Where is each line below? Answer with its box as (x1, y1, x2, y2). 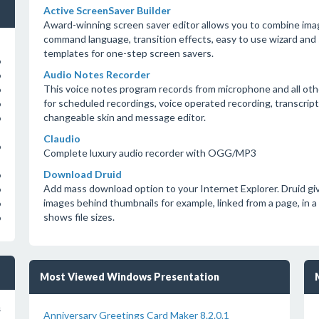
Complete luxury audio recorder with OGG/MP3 (43, 147, 256, 159)
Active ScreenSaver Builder (43, 4, 171, 16)
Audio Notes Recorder (43, 68, 150, 80)
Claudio (43, 132, 80, 145)
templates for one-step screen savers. (43, 47, 214, 59)
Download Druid (43, 168, 122, 180)
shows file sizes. (43, 211, 115, 223)
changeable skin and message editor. (43, 111, 206, 123)
